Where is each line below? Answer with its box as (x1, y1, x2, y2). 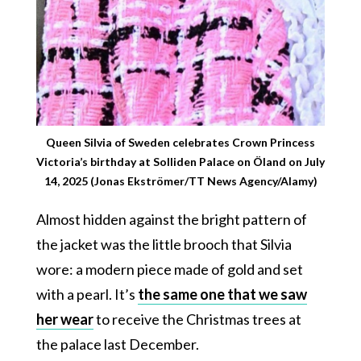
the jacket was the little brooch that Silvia (35, 235, 292, 254)
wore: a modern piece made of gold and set (35, 260, 303, 279)
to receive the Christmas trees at (93, 310, 301, 329)
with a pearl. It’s (35, 285, 138, 304)
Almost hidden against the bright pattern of (35, 210, 307, 229)
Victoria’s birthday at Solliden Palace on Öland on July (36, 155, 325, 169)
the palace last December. (35, 335, 199, 354)
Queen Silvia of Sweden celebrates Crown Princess (46, 135, 315, 150)
